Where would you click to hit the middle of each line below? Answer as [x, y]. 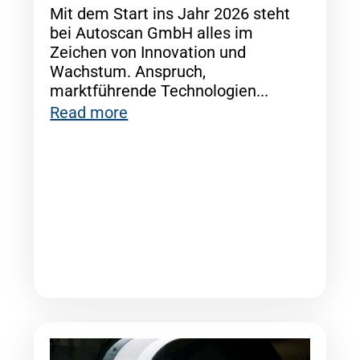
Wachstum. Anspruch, [128, 72]
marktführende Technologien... [160, 91]
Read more [89, 113]
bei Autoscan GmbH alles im [152, 33]
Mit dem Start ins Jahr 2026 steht [170, 14]
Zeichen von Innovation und [148, 53]
